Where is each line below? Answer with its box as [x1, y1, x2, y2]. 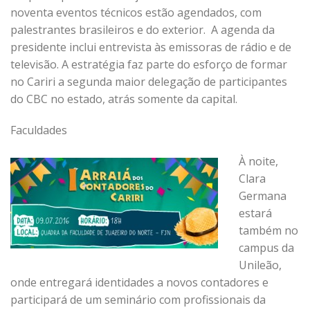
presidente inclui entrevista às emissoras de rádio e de [10, 39, 291, 55]
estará [239, 206, 272, 221]
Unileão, [239, 257, 282, 273]
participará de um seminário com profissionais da [10, 292, 266, 307]
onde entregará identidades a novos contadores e [10, 275, 268, 290]
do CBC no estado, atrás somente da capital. [10, 91, 237, 107]
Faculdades [10, 122, 67, 138]
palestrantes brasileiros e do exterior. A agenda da [10, 22, 275, 37]
